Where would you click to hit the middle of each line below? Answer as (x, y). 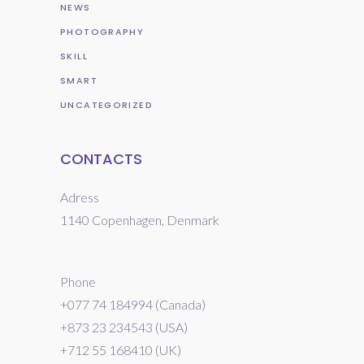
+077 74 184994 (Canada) (133, 305)
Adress (80, 197)
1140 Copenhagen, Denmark (140, 220)
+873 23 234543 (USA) (124, 327)
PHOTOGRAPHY (102, 32)
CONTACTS (101, 159)
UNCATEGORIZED (106, 105)
